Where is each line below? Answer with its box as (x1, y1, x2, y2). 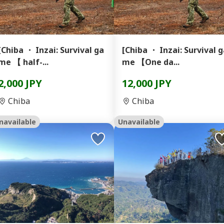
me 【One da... (122, 56, 179, 67)
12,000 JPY (122, 76, 171, 90)
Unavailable (118, 117, 160, 126)
